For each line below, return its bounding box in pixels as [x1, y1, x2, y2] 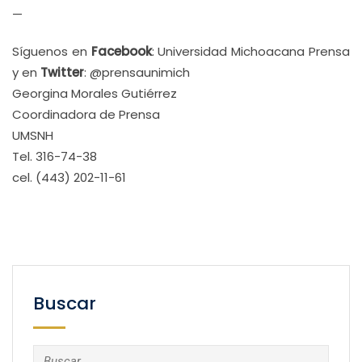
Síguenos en [12, 43, 91, 60]
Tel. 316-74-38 [12, 148, 97, 165]
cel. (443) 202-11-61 [12, 169, 126, 186]
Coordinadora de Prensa [12, 106, 160, 123]
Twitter [40, 64, 84, 81]
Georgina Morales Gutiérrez [12, 85, 177, 102]
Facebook [90, 43, 152, 60]
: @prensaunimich [84, 64, 190, 81]
